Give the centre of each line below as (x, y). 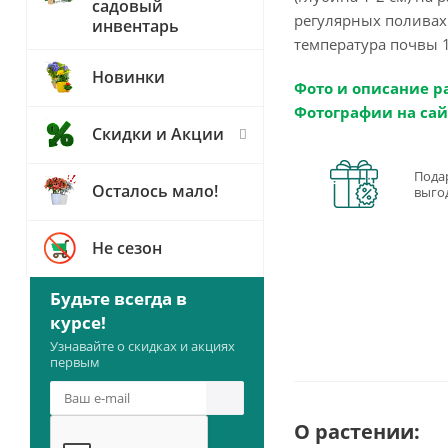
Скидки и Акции (158, 134)
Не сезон (127, 248)
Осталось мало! (155, 191)
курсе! (78, 322)
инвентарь (135, 26)
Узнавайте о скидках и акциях (142, 346)
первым (75, 362)
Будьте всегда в (118, 298)
